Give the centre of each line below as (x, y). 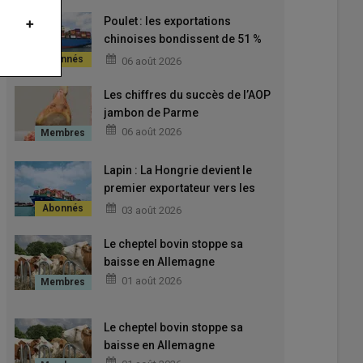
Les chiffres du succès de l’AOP (187, 95)
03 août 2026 (151, 211)
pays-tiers (130, 206)
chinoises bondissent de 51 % (182, 39)
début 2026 (132, 57)
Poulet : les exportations (167, 21)
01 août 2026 (151, 281)
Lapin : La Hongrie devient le (177, 171)
